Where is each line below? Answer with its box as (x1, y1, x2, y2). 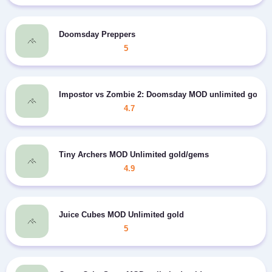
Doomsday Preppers (59, 29, 135, 39)
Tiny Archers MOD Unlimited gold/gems (59, 149, 209, 159)
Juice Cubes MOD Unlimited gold (59, 209, 184, 219)
